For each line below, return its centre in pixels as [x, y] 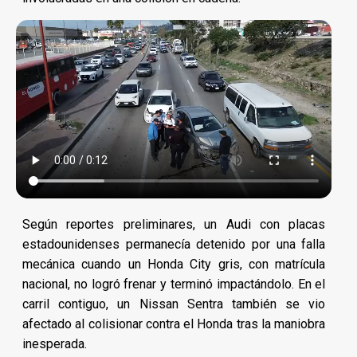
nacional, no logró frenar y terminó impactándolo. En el [174, 284]
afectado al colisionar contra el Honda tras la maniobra [174, 324]
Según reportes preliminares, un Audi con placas [174, 224]
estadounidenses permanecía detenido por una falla [174, 244]
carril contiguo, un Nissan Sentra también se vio [174, 304]
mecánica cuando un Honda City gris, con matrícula [174, 264]
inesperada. [55, 343]
